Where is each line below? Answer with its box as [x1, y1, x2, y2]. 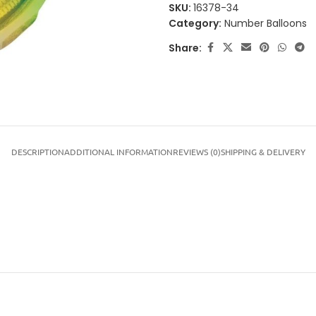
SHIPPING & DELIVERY [220, 145, 305, 157]
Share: [169, 40, 202, 55]
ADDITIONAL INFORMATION [63, 145, 173, 157]
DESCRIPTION [11, 145, 64, 157]
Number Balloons [224, 16, 307, 30]
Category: [169, 16, 221, 30]
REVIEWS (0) [172, 145, 221, 157]
